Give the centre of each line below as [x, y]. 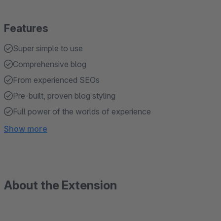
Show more [26, 129]
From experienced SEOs [56, 80]
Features [26, 28]
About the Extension [60, 185]
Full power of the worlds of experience [82, 111]
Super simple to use [48, 48]
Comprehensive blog [50, 64]
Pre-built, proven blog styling [64, 96]
